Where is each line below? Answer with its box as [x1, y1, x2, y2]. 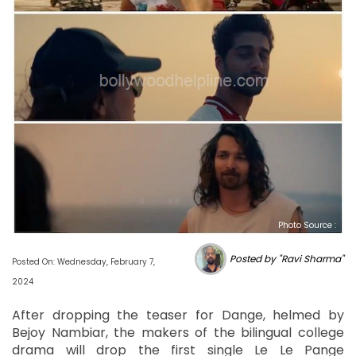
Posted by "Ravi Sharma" [230, 252, 344, 266]
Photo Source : [278, 219, 336, 231]
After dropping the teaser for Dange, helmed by [12, 305, 344, 324]
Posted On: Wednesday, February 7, [12, 255, 155, 268]
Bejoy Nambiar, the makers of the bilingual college [12, 323, 344, 342]
